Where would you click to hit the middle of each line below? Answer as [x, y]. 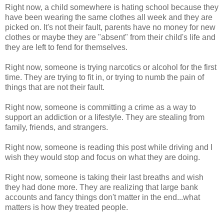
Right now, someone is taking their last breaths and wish [104, 177]
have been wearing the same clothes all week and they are [109, 17]
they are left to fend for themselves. [66, 47]
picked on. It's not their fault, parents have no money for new [110, 27]
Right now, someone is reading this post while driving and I [109, 147]
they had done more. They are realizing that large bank [101, 187]
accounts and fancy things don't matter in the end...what [102, 197]
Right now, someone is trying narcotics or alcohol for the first [111, 67]
